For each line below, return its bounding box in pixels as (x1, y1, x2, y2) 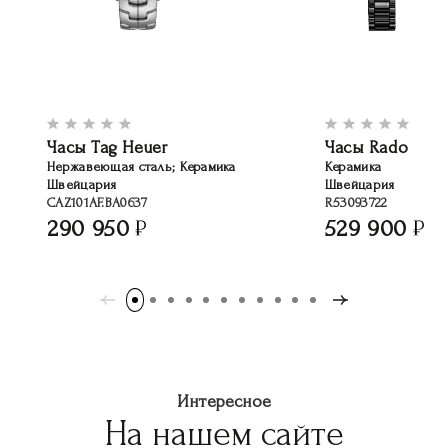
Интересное (177, 391, 271, 411)
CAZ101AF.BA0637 (47, 195, 148, 211)
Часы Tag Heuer (47, 138, 168, 158)
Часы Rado (324, 138, 409, 158)
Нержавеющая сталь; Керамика (47, 159, 236, 175)
